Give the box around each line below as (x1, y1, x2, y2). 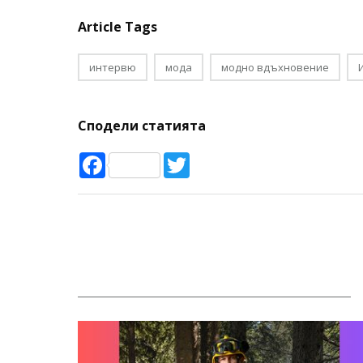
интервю (89, 60, 136, 75)
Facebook (105, 150, 164, 168)
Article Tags (78, 18, 157, 36)
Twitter (190, 150, 234, 168)
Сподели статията (78, 117, 206, 135)
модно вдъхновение (221, 60, 329, 75)
